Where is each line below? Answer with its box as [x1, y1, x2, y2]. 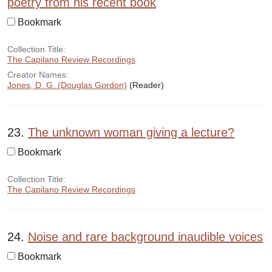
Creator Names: [7, 70, 69, 80]
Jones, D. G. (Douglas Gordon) [7, 80, 127, 90]
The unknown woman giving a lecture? [28, 126, 234, 139]
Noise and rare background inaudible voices [28, 230, 263, 243]
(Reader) [127, 80, 164, 90]
